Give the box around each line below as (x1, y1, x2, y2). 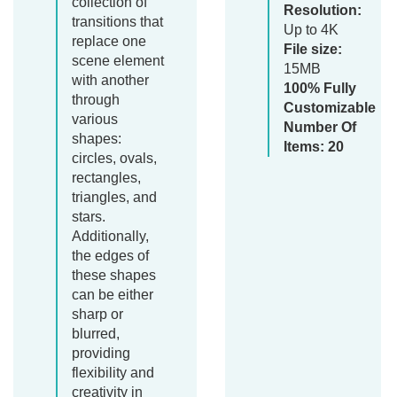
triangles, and (72, 190, 157, 206)
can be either (72, 287, 153, 303)
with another (72, 73, 149, 89)
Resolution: (284, 3, 362, 19)
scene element (72, 53, 164, 69)
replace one (72, 34, 146, 50)
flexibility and (72, 365, 154, 381)
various (72, 112, 118, 128)
